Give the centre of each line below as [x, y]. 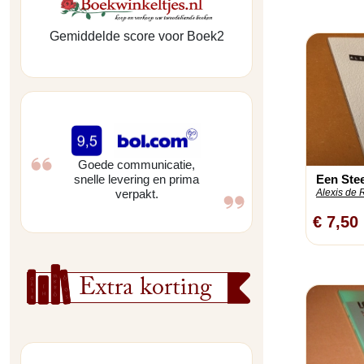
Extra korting [146, 291]
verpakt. [136, 194]
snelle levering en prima [136, 180]
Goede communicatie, [136, 165]
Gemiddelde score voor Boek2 [136, 37]
